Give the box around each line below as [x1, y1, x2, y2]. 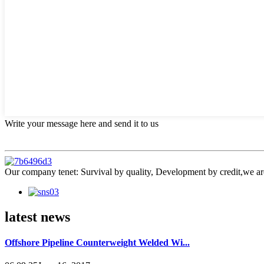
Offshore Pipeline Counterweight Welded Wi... [5, 237, 190, 247]
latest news [5, 209, 70, 225]
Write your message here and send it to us [5, 118, 159, 128]
